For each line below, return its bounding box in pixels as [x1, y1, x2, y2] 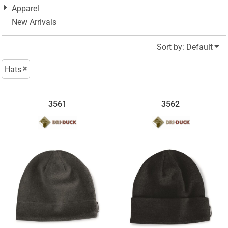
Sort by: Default [157, 42, 213, 52]
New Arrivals [12, 17, 56, 27]
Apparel [12, 4, 39, 14]
